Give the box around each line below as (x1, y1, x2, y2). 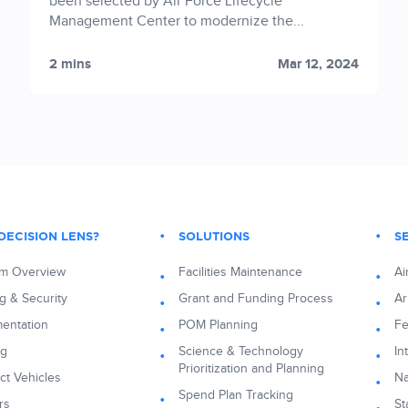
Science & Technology (178, 344, 303, 360)
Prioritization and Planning (178, 362, 324, 377)
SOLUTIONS (178, 231, 250, 244)
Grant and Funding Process (178, 291, 333, 307)
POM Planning (178, 318, 258, 333)
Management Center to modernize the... (49, 13, 305, 31)
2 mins (49, 56, 92, 74)
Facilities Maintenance (178, 265, 302, 280)
